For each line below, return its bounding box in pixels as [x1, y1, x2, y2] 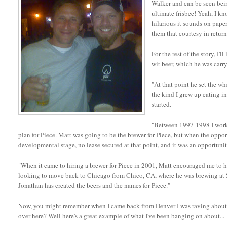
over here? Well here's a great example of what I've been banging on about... [18, 211, 225, 221]
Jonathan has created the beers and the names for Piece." [18, 181, 171, 191]
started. [152, 100, 172, 109]
